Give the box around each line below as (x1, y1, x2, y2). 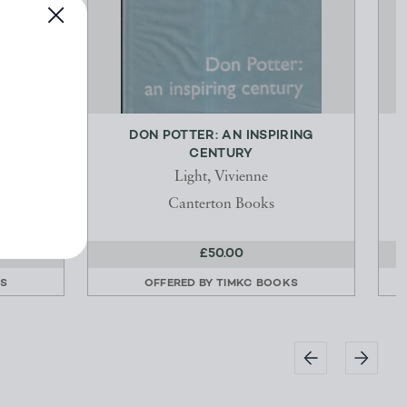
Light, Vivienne (174, 170, 268, 185)
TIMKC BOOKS (216, 278, 299, 290)
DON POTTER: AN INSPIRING (129, 129, 313, 144)
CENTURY (189, 147, 253, 162)
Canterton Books (168, 197, 274, 213)
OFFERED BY (144, 278, 216, 290)
